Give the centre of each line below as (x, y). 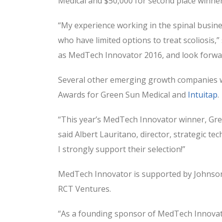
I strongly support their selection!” (122, 149)
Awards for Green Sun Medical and (123, 94)
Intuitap (203, 94)
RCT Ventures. (84, 189)
